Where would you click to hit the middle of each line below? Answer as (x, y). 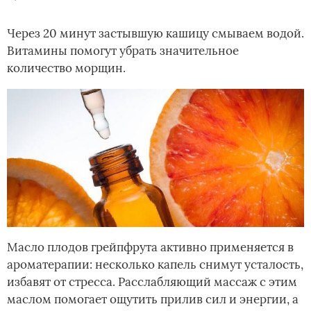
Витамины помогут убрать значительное (123, 51)
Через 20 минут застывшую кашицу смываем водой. (155, 34)
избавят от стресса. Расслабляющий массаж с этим (152, 282)
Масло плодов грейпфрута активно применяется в (150, 247)
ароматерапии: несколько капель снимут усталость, (155, 265)
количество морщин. (66, 68)
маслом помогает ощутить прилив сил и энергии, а (153, 300)
